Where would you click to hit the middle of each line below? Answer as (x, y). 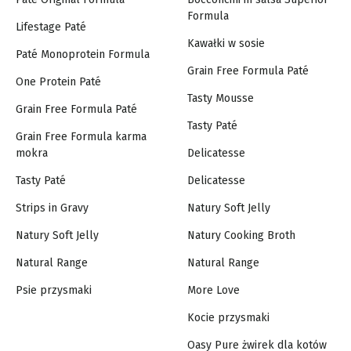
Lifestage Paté (51, 27)
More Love (213, 290)
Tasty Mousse (221, 98)
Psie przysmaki (54, 290)
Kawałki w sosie (226, 43)
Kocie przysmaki (228, 317)
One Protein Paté (58, 81)
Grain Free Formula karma (81, 136)
